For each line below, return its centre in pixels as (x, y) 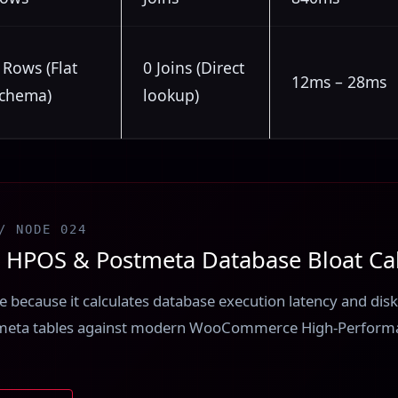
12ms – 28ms (339, 82)
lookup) (171, 96)
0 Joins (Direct (194, 68)
